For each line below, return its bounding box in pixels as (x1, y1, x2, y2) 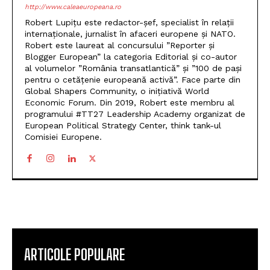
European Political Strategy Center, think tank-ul (25, 120, 221, 130)
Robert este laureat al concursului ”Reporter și (25, 40, 215, 50)
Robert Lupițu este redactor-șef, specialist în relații (25, 17, 234, 27)
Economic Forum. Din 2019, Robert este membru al (25, 97, 234, 107)
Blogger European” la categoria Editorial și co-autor (25, 51, 237, 61)
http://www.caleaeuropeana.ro (25, 2, 121, 11)
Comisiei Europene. (25, 131, 102, 142)
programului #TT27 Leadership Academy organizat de (25, 108, 245, 119)
